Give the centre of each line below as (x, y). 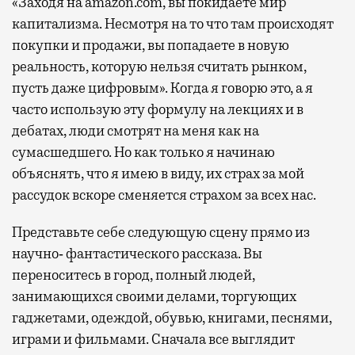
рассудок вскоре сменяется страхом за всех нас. (164, 195)
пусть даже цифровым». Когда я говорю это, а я (162, 88)
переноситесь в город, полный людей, (134, 275)
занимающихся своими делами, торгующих (154, 296)
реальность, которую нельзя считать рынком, (159, 66)
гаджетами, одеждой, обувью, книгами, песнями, (172, 317)
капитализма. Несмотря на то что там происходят (173, 23)
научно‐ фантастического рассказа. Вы (137, 253)
